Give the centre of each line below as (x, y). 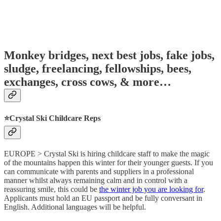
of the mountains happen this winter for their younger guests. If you (109, 163)
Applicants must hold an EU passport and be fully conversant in (103, 198)
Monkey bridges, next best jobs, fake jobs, (109, 55)
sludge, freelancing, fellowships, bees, (98, 68)
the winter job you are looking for (151, 189)
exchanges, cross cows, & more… (88, 82)
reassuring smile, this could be (52, 189)
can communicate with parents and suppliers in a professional (99, 172)
